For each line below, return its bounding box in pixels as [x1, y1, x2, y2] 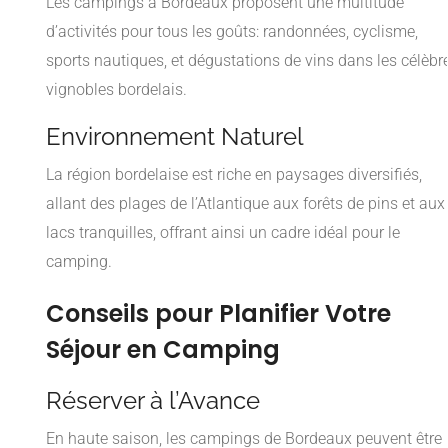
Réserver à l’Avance [46, 385, 260, 415]
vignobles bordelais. [46, 79, 187, 99]
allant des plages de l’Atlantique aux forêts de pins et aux [46, 193, 445, 213]
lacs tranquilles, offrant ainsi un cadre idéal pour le [46, 222, 400, 242]
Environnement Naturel [46, 121, 304, 151]
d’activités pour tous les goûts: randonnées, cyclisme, [46, 21, 418, 41]
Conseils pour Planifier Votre [46, 296, 391, 330]
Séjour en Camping [46, 332, 280, 366]
